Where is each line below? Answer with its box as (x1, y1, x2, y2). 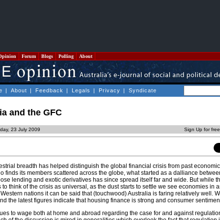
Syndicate (129, 87, 157, 93)
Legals (72, 87, 90, 93)
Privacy (99, 87, 120, 93)
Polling (57, 54, 75, 59)
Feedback (35, 87, 63, 93)
